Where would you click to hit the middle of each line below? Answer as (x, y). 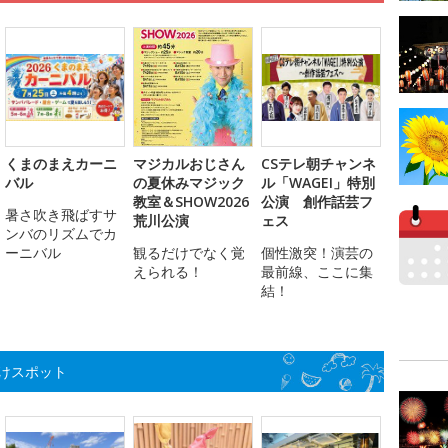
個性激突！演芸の (317, 253)
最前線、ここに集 (317, 272)
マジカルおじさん (189, 164)
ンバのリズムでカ (61, 234)
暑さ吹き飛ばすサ (61, 215)
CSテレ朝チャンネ (318, 164)
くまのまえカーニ (61, 164)
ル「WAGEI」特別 (318, 183)
